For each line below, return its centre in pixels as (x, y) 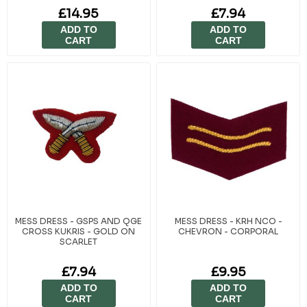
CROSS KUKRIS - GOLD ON (79, 231)
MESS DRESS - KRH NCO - (228, 221)
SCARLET (79, 241)
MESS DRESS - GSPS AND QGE (79, 221)
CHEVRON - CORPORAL (229, 231)
